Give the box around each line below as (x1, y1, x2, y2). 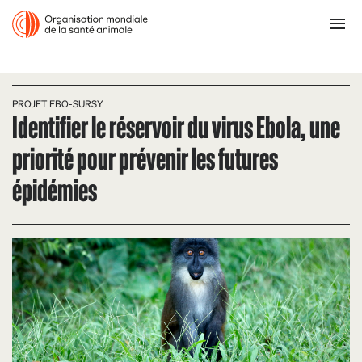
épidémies (12, 169, 97, 208)
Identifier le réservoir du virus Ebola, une (12, 106, 340, 145)
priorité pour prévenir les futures (12, 137, 278, 177)
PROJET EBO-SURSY (12, 98, 103, 110)
